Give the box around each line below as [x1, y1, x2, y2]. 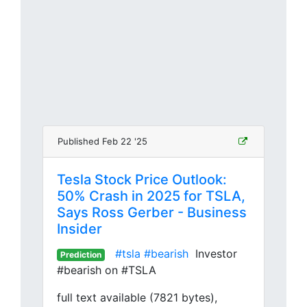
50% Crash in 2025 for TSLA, [57, 188, 245, 204]
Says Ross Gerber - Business [57, 204, 247, 221]
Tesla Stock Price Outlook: [57, 171, 227, 188]
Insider [57, 221, 102, 237]
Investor [188, 247, 237, 260]
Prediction [60, 249, 101, 260]
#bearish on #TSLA [57, 263, 156, 277]
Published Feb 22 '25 [58, 136, 147, 147]
